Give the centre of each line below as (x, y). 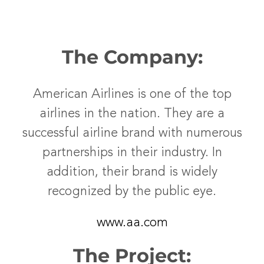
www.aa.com (132, 223)
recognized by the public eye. (132, 192)
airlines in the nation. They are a (132, 114)
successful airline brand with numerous (132, 133)
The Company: (132, 57)
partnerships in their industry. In (132, 153)
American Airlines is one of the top (132, 94)
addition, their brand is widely (132, 172)
